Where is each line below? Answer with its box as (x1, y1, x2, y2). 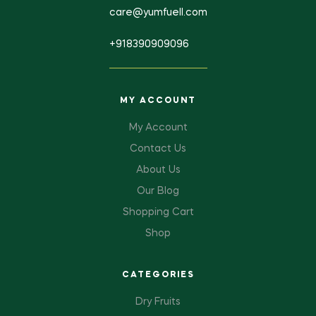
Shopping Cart (122, 207, 194, 217)
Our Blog (137, 186, 179, 196)
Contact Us (130, 143, 186, 154)
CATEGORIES (121, 270, 195, 279)
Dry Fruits (135, 296, 181, 307)
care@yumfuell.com (109, 7, 207, 18)
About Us (135, 164, 181, 175)
